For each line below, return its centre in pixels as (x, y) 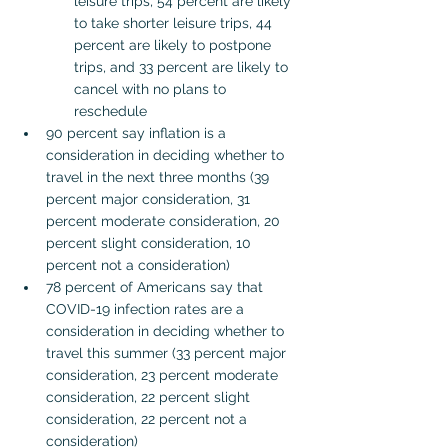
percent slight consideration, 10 (150, 242)
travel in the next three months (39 (159, 176)
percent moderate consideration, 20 (165, 220)
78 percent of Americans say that (156, 286)
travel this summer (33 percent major (168, 352)
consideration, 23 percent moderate (164, 374)
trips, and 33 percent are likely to (183, 66)
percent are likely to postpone (174, 44)
